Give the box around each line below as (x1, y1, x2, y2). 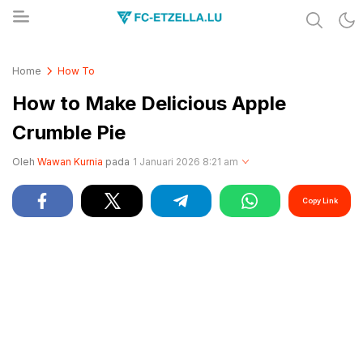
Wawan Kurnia (37, 156, 103, 168)
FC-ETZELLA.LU (41, 55, 123, 70)
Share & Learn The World (41, 45, 176, 60)
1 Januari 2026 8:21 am (133, 156, 238, 168)
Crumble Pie (12, 121, 126, 144)
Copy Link (301, 196, 338, 205)
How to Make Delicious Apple (12, 92, 286, 115)
